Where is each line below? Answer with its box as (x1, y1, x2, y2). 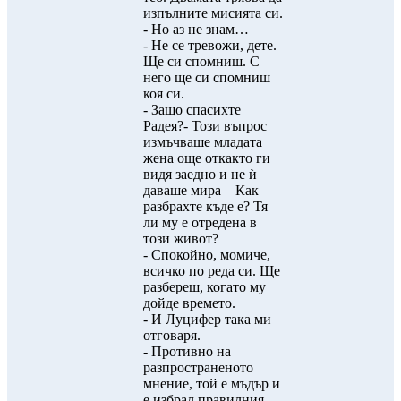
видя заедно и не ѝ (143, 166, 257, 182)
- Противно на (143, 344, 231, 359)
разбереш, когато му (143, 279, 266, 294)
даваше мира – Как (143, 183, 259, 198)
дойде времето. (143, 295, 235, 311)
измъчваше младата (143, 134, 262, 149)
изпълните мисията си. (143, 5, 283, 21)
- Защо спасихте (143, 102, 241, 117)
